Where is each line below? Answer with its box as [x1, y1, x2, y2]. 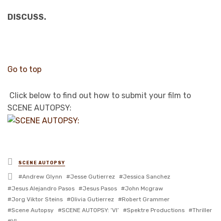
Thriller [192, 206, 212, 214]
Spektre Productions [127, 206, 184, 214]
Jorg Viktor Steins [11, 195, 63, 203]
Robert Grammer [122, 195, 170, 203]
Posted [12, 155, 42, 167]
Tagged [12, 170, 43, 181]
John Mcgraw [125, 184, 163, 192]
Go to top [7, 65, 41, 74]
